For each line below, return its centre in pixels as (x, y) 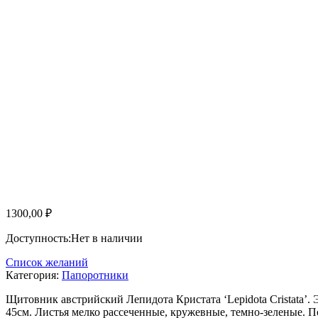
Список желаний (47, 263)
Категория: (34, 275)
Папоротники (95, 275)
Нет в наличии (107, 238)
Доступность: (38, 238)
